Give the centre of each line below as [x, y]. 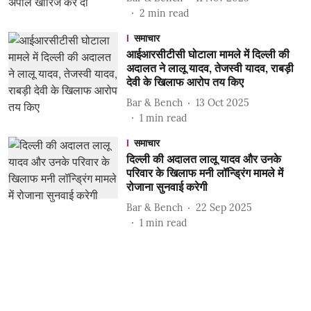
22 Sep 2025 [224, 207]
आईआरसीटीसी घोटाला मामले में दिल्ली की [208, 54]
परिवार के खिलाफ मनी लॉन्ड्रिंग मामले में [204, 173]
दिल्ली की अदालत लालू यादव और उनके [203, 159]
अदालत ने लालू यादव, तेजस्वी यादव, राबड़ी [210, 68]
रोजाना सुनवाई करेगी [167, 187]
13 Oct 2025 [222, 102]
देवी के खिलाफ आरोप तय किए [185, 82]
